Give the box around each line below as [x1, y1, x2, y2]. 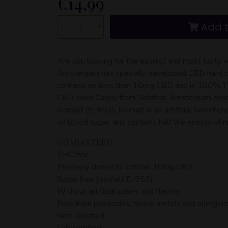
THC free [57, 149, 89, 160]
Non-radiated [57, 210, 104, 221]
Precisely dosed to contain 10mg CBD [57, 161, 193, 173]
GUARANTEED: [57, 136, 114, 148]
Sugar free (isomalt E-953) [57, 173, 153, 185]
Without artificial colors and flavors [57, 185, 180, 197]
